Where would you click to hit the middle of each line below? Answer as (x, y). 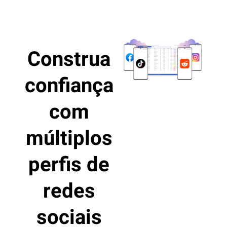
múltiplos (69, 139)
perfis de (69, 165)
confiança (69, 86)
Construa (69, 60)
